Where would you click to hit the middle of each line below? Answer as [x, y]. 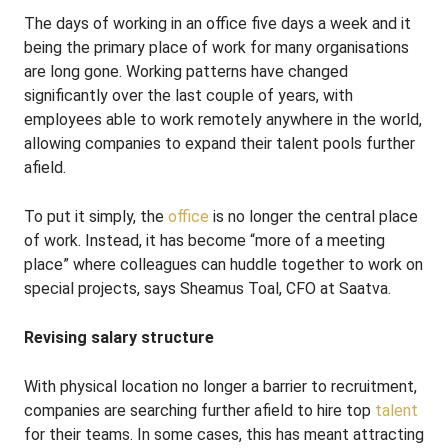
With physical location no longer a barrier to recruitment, [220, 386]
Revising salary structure [119, 337]
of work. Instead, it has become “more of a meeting [204, 240]
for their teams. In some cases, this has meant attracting [224, 434]
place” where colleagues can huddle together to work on [223, 264]
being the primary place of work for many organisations [216, 47]
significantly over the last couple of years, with [188, 95]
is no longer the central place [313, 216]
